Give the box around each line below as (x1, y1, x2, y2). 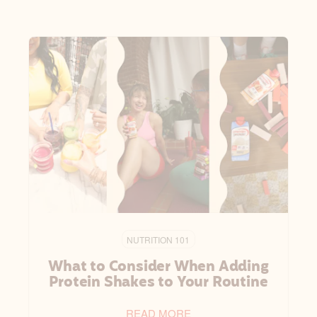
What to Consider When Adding (48, 255, 269, 279)
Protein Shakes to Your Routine (49, 271, 268, 294)
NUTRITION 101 (127, 233, 190, 246)
